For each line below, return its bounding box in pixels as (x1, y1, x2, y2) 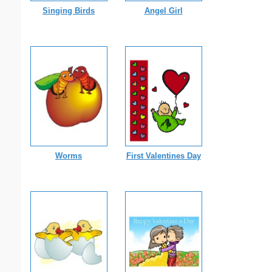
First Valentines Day (126, 151, 201, 160)
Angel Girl (144, 5, 183, 15)
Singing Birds (42, 5, 95, 15)
